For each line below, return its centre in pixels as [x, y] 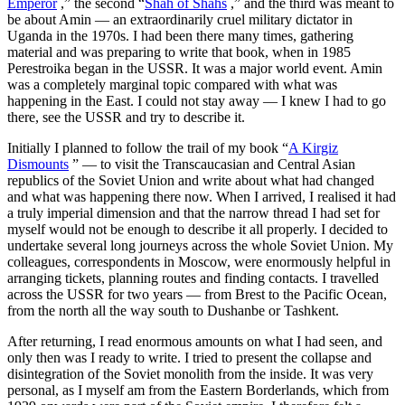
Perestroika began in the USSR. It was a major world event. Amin [195, 68]
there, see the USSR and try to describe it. [126, 117]
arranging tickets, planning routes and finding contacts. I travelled [193, 278]
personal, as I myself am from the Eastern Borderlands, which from [198, 390]
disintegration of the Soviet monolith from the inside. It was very [190, 373]
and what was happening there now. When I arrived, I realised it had [202, 196]
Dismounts [38, 164]
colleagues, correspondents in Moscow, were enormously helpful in [199, 261]
